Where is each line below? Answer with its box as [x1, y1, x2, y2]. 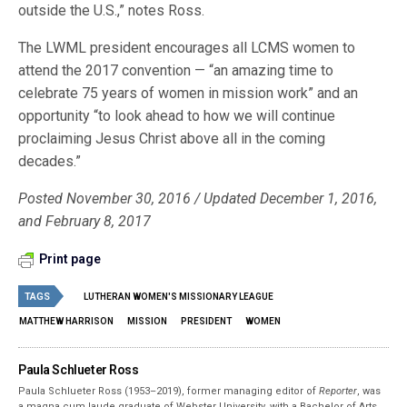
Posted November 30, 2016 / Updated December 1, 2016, [18, 190, 378, 207]
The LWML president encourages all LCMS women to [18, 39, 356, 56]
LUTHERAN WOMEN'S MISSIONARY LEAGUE [84, 292, 273, 302]
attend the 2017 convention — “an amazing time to [18, 62, 334, 79]
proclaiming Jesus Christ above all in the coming [18, 130, 326, 147]
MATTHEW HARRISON [19, 316, 114, 326]
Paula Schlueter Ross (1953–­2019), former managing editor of [18, 385, 320, 397]
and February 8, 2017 [18, 213, 152, 230]
